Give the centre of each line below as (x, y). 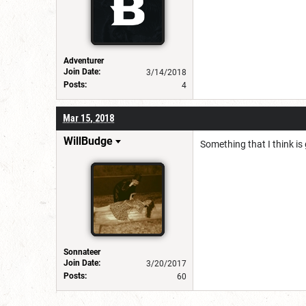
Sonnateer (82, 252)
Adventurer (84, 60)
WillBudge (88, 141)
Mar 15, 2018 (88, 118)
